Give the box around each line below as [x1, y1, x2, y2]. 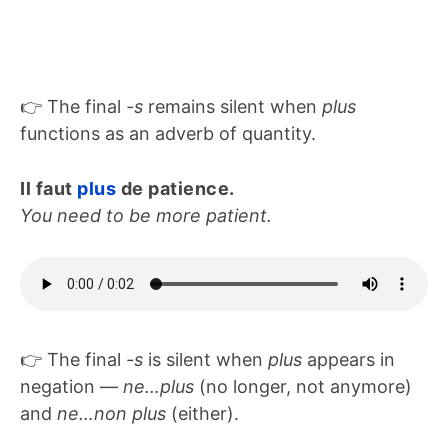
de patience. [120, 177, 235, 199]
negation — [20, 375, 123, 397]
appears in [302, 348, 395, 370]
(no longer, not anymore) [194, 375, 412, 397]
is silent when [143, 348, 268, 370]
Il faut [20, 177, 77, 199]
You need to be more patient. [20, 204, 272, 226]
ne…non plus [57, 402, 166, 424]
